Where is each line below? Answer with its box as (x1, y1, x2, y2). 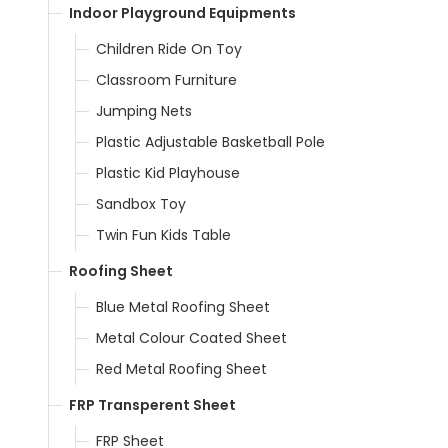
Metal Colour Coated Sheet (96, 327, 287, 348)
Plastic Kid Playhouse (96, 162, 240, 183)
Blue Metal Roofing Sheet (96, 296, 270, 317)
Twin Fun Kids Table (96, 224, 231, 245)
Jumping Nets (96, 100, 192, 121)
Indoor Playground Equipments (69, 2, 296, 23)
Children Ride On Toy (96, 38, 242, 59)
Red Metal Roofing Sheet (96, 358, 267, 379)
